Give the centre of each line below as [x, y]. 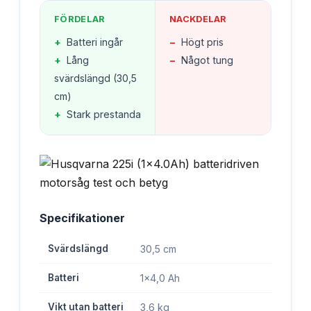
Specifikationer [82, 218]
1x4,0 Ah [160, 278]
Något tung [207, 60]
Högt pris [202, 42]
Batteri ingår [95, 42]
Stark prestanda [104, 115]
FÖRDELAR [80, 19]
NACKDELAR [198, 19]
